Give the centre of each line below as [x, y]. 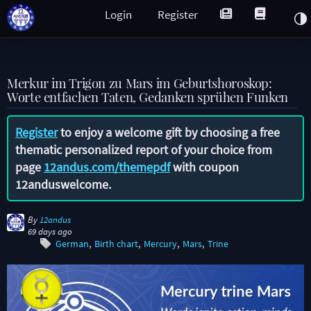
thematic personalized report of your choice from [144, 150]
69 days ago [50, 232]
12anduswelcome [62, 184]
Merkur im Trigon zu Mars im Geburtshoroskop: [140, 83]
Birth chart [116, 244]
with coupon [204, 167]
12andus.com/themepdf [107, 167]
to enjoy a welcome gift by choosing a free [169, 132]
